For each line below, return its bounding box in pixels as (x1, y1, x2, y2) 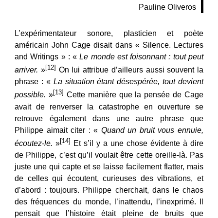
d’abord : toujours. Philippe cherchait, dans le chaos (15, 186, 203, 195)
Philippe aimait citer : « (15, 126, 101, 134)
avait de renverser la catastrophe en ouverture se (15, 102, 203, 111)
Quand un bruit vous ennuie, (101, 126, 204, 134)
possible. (15, 91, 46, 99)
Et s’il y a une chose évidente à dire (71, 139, 203, 148)
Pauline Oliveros (139, 3, 196, 12)
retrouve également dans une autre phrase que (15, 114, 203, 123)
